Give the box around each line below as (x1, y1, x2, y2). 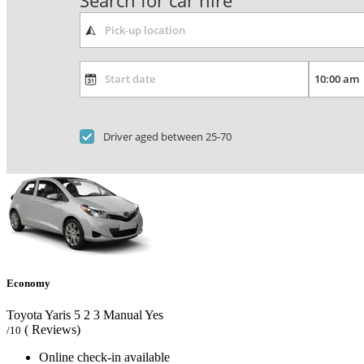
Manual (100, 308, 142, 323)
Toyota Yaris (6, 308, 71, 323)
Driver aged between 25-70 (103, 128, 232, 144)
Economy (6, 277, 50, 289)
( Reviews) (24, 323, 80, 337)
